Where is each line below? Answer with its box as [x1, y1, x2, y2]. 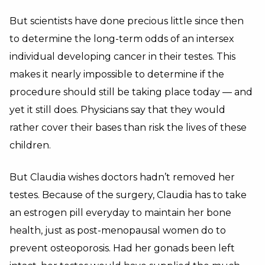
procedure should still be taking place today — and [9, 86, 253, 98]
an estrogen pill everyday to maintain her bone [9, 207, 231, 218]
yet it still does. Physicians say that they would [9, 104, 225, 115]
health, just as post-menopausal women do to [9, 225, 226, 236]
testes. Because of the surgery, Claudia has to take [9, 189, 247, 201]
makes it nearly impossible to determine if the [9, 69, 224, 80]
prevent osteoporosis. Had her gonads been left [9, 243, 235, 254]
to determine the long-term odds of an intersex [9, 33, 234, 44]
